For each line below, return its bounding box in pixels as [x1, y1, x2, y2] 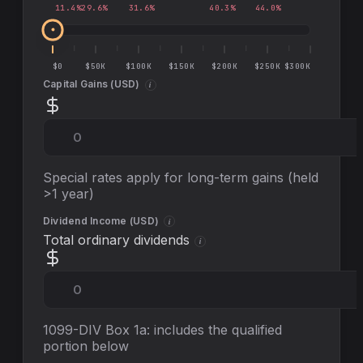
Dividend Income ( [43, 214, 134, 227]
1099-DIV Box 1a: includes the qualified [43, 322, 282, 339]
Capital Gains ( [43, 77, 114, 90]
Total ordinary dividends [43, 232, 190, 249]
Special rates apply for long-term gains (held [43, 169, 318, 186]
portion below [43, 338, 129, 355]
